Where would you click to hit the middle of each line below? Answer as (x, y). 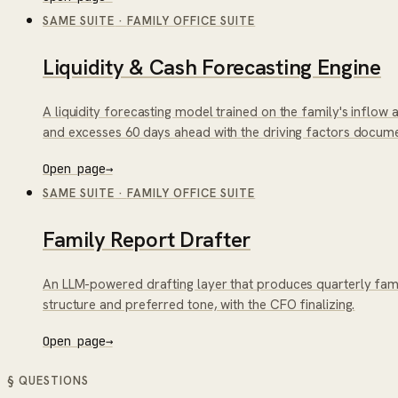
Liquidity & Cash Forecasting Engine (212, 68)
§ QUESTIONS (48, 381)
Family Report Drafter (147, 240)
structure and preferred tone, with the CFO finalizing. (199, 305)
